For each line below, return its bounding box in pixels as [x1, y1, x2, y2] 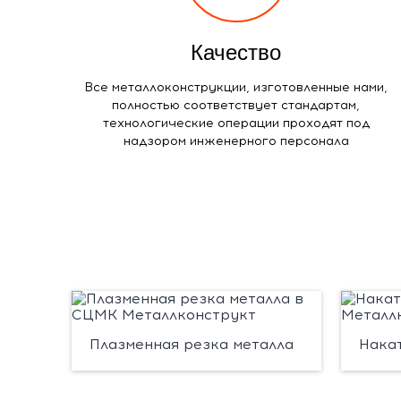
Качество [191, 39, 282, 64]
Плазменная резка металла [89, 335, 294, 353]
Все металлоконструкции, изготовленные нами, [84, 79, 388, 95]
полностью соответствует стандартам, [112, 97, 361, 113]
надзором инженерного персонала [123, 132, 349, 149]
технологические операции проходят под [102, 115, 370, 131]
